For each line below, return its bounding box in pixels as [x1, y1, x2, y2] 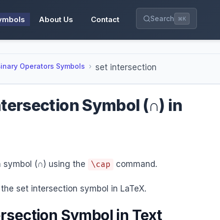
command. [113, 159, 157, 169]
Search [150, 14, 175, 23]
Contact [91, 14, 120, 24]
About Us [39, 14, 74, 24]
